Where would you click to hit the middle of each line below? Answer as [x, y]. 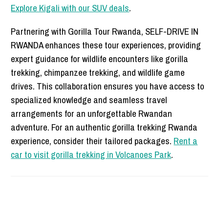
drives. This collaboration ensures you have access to [108, 86]
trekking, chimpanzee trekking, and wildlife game [98, 73]
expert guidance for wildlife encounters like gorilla [100, 59]
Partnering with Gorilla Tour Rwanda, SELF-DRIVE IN [105, 32]
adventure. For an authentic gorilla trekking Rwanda [104, 127]
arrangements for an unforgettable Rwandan [92, 114]
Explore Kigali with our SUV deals [70, 8]
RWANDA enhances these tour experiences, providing [106, 45]
